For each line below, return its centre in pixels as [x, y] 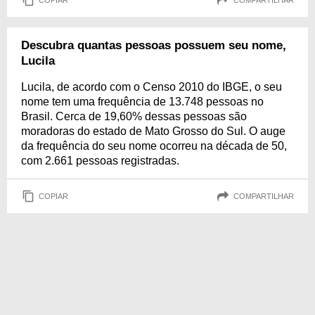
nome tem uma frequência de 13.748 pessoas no [142, 102]
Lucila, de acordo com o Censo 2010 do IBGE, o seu [152, 87]
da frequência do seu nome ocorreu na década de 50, [154, 146]
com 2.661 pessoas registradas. [100, 161]
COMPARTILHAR [264, 196]
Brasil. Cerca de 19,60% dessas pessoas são [134, 116]
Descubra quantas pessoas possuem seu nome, [154, 45]
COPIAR [53, 196]
